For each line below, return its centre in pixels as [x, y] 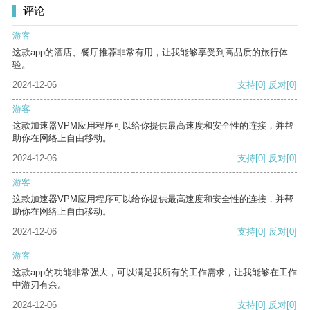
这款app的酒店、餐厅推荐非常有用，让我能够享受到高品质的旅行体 [150, 53]
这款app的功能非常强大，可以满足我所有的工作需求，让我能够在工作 [155, 273]
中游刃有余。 [39, 285]
